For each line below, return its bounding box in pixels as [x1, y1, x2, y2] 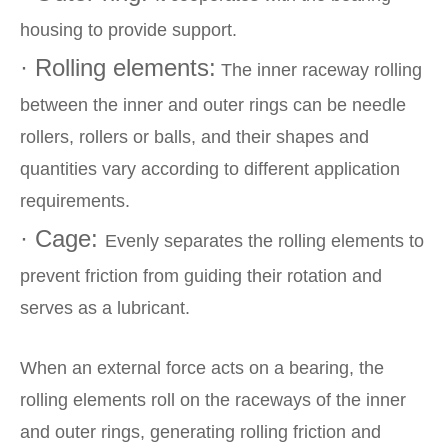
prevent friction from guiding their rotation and [20, 266, 382, 287]
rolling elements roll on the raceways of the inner [20, 390, 406, 411]
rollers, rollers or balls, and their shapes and [20, 127, 369, 148]
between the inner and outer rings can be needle [20, 95, 406, 116]
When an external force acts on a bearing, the [20, 358, 384, 379]
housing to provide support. [20, 20, 237, 41]
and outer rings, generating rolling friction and [20, 422, 381, 443]
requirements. [20, 191, 130, 212]
